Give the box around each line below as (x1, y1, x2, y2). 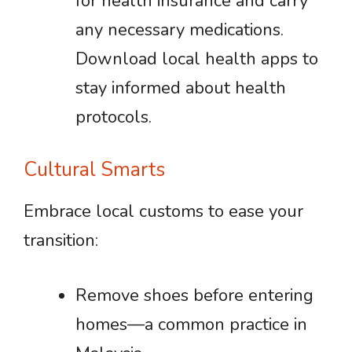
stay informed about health (75, 76, 286, 100)
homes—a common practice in (75, 313, 307, 336)
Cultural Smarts (24, 156, 165, 183)
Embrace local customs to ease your (24, 200, 303, 223)
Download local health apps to (75, 47, 318, 71)
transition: (24, 229, 98, 252)
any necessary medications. (75, 18, 284, 42)
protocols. (75, 105, 152, 129)
